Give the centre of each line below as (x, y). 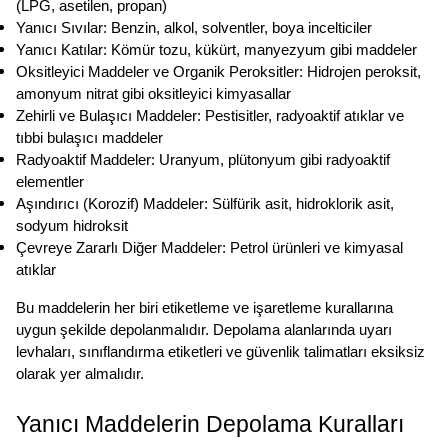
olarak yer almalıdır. (80, 374)
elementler (50, 182)
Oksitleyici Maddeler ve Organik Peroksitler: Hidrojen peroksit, (218, 72)
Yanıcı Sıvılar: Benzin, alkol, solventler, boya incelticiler (194, 28)
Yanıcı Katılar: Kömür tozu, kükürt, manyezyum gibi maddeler (216, 50)
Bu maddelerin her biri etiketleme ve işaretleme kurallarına (204, 308)
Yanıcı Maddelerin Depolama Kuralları (210, 424)
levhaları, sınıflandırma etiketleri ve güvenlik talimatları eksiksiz (220, 352)
